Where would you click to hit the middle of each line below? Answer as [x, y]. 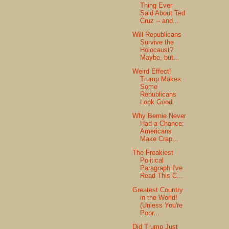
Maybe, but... [160, 57]
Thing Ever [156, 5]
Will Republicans [157, 34]
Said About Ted [163, 13]
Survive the [157, 42]
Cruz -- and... [160, 20]
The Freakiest [153, 153]
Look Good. [157, 102]
